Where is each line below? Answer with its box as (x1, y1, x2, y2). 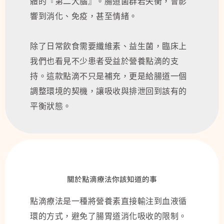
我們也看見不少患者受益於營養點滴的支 (30, 55, 178, 66)
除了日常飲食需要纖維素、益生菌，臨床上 (30, 40, 187, 51)
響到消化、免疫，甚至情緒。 (30, 10, 137, 21)
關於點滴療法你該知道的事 (67, 173, 157, 184)
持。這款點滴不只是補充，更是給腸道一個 (30, 70, 187, 81)
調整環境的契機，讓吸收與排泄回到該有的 (30, 85, 187, 96)
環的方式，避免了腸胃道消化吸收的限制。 (30, 210, 187, 221)
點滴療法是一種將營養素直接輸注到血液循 (30, 195, 187, 206)
